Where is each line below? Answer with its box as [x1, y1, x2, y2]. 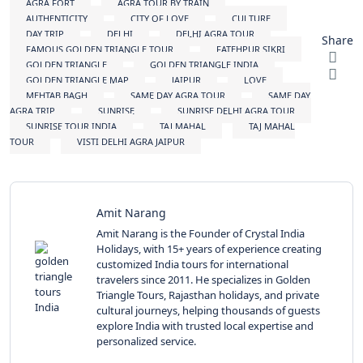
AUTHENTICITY [26, 12, 88, 25]
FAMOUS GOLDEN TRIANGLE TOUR [26, 43, 173, 56]
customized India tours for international [96, 257, 288, 272]
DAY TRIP [26, 28, 64, 41]
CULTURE [232, 12, 271, 25]
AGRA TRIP [10, 105, 55, 117]
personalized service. [96, 334, 196, 349]
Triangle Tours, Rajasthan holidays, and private [96, 288, 319, 303]
